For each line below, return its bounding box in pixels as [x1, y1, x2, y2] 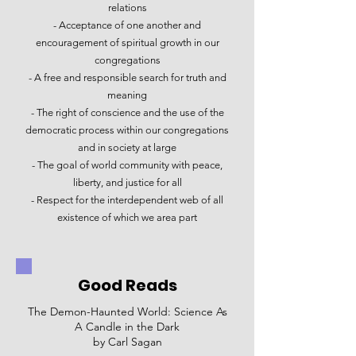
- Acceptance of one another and [53, 19, 201, 31]
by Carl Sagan [92, 335, 162, 349]
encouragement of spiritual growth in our [35, 37, 219, 48]
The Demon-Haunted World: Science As [27, 304, 227, 319]
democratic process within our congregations [25, 124, 229, 136]
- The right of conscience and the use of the [30, 106, 224, 118]
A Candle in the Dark [75, 319, 180, 334]
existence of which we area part [57, 211, 197, 223]
